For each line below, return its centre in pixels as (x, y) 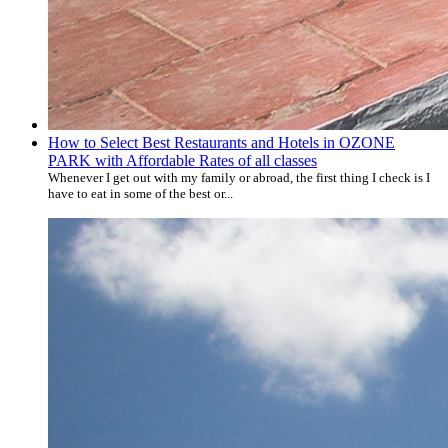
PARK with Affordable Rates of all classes (182, 160)
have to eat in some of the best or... (140, 193)
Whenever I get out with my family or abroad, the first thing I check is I (239, 177)
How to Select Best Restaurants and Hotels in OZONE (221, 142)
